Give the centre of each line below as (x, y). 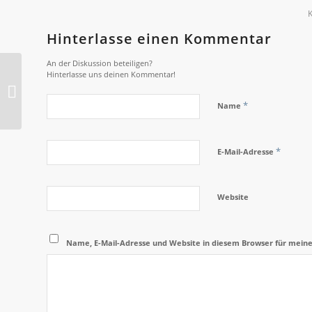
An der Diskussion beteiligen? (100, 63)
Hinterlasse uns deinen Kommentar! (111, 74)
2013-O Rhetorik (58, 91)
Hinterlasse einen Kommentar (159, 38)
